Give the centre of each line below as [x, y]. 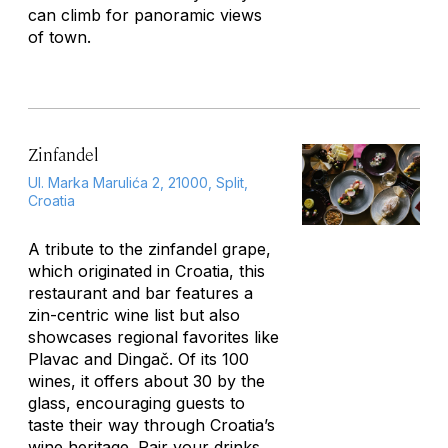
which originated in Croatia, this [146, 271]
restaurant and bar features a [140, 293]
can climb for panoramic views [145, 15]
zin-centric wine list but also [134, 315]
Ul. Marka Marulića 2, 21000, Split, [138, 182]
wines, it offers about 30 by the [146, 381]
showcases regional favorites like [153, 337]
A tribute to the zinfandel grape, [149, 249]
